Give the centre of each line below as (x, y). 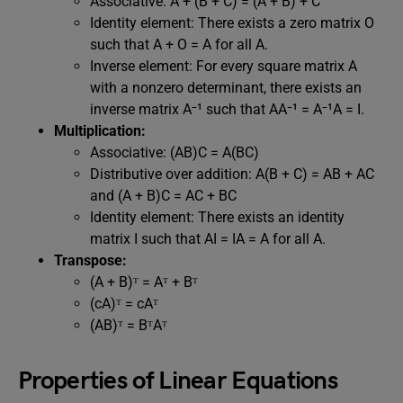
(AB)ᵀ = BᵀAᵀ (129, 325)
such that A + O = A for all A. (179, 45)
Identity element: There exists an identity (217, 217)
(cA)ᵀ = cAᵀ (124, 304)
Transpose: (90, 260)
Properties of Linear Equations (178, 381)
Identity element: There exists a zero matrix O (232, 23)
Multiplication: (100, 131)
